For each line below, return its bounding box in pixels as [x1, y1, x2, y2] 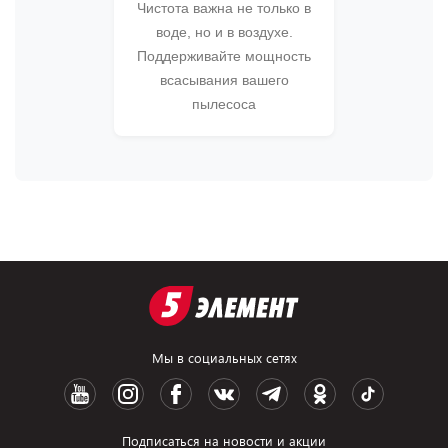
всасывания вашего [159, 72, 289, 88]
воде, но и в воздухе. [155, 24, 293, 40]
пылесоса [192, 96, 256, 112]
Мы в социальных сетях [151, 349, 297, 367]
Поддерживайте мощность [137, 48, 311, 64]
